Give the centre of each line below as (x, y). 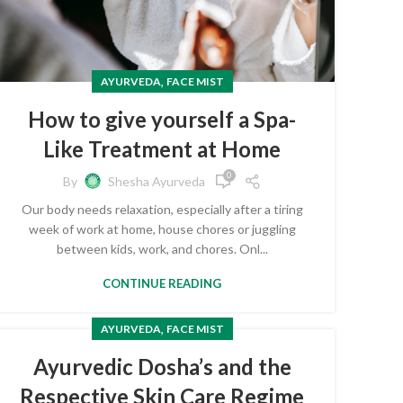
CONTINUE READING (162, 283)
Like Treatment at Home (162, 148)
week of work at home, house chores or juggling (162, 228)
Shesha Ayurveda (156, 182)
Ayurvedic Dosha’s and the (162, 367)
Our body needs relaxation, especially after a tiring (162, 209)
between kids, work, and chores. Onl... (162, 248)
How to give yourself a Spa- (162, 119)
